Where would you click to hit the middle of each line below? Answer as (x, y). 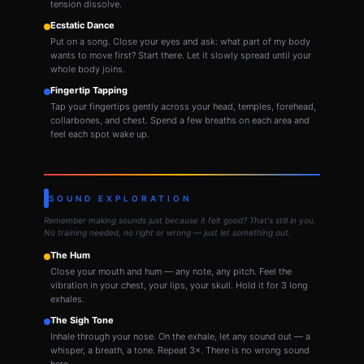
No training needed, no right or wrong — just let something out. (167, 232)
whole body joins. (88, 69)
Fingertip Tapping (89, 90)
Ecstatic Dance (82, 25)
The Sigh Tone (82, 320)
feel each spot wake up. (100, 134)
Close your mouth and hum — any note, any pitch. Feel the (171, 271)
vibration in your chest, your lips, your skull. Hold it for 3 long (179, 285)
